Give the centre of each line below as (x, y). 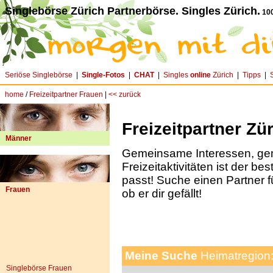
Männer (19, 138)
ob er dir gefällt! (162, 194)
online (200, 75)
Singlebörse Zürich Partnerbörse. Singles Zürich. (133, 11)
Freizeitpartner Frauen (66, 94)
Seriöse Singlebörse (39, 75)
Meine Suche (161, 256)
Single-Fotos (103, 75)
